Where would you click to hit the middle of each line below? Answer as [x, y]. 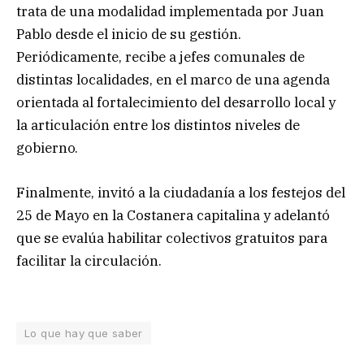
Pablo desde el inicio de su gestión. [129, 35]
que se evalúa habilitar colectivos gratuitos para [172, 238]
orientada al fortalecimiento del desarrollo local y [176, 103]
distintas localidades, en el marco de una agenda [173, 80]
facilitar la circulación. [89, 260]
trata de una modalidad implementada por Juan [170, 12]
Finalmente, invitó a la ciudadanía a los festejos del [181, 192]
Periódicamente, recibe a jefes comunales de [160, 57]
